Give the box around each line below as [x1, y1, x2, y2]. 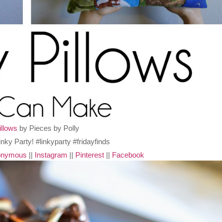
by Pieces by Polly [17, 124, 80, 133]
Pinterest [75, 151, 104, 160]
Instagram [34, 151, 67, 160]
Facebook [111, 151, 144, 160]
